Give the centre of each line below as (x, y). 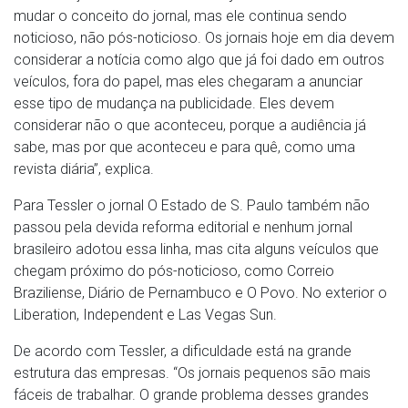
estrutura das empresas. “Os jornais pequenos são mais (192, 373)
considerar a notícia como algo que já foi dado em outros (199, 60)
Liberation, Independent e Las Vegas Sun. (145, 315)
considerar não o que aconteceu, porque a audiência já (190, 125)
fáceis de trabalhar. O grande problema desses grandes (191, 395)
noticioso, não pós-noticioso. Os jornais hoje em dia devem (204, 38)
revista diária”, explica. (84, 169)
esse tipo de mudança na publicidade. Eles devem (174, 103)
